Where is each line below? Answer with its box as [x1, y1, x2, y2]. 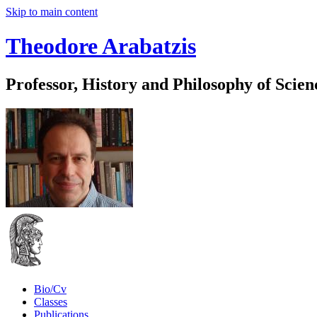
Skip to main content [6, 6, 98, 18]
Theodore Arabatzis [6, 33, 196, 59]
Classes [34, 295, 67, 308]
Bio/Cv [34, 282, 67, 295]
